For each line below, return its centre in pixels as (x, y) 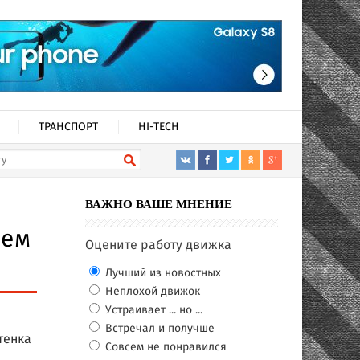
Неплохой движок (151, 292)
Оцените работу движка (158, 245)
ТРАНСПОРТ (68, 127)
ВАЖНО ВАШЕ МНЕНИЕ (159, 204)
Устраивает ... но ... (152, 310)
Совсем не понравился (164, 347)
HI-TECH (159, 127)
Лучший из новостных (162, 273)
